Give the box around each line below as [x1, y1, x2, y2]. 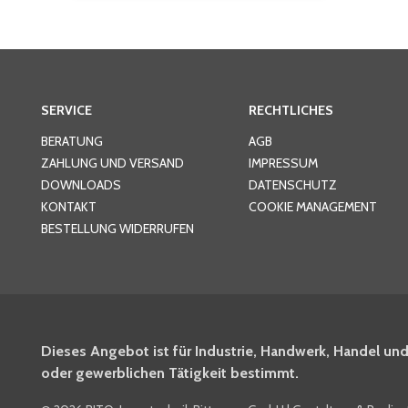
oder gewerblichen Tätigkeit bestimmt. [41, 364, 299, 382]
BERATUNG [41, 133, 103, 150]
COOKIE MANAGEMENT [249, 199, 377, 216]
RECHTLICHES [249, 102, 333, 119]
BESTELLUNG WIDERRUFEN [41, 220, 194, 238]
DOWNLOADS [41, 177, 121, 194]
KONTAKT [41, 199, 97, 216]
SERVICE [41, 102, 92, 119]
